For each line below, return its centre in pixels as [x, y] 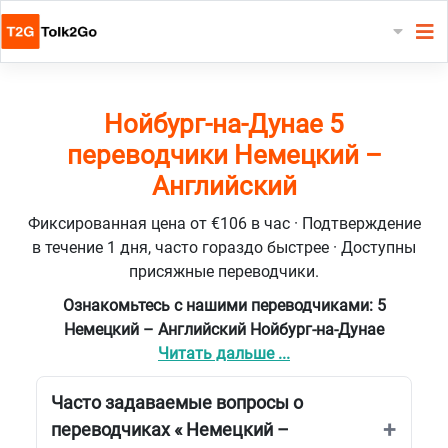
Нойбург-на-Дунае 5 [224, 123]
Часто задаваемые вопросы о [177, 402]
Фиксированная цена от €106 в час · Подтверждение [224, 223]
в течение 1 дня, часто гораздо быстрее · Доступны [224, 247]
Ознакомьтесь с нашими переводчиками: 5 [224, 305]
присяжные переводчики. [224, 271]
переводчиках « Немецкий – [170, 429]
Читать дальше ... [224, 353]
